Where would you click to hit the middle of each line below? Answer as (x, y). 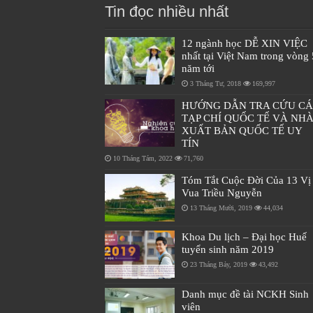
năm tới (198, 68)
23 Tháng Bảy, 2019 (218, 265)
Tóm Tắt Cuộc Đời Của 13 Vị (246, 180)
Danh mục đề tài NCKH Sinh (245, 293)
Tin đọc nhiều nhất (166, 12)
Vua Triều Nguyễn (221, 193)
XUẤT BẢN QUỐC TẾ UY (241, 131)
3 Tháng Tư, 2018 (215, 84)
